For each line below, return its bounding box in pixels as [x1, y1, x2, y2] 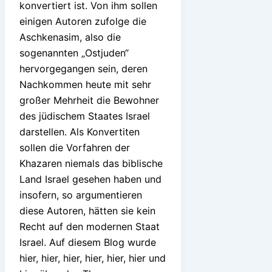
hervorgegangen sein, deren [19, 62, 148, 75]
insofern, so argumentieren [19, 188, 142, 201]
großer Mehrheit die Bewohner [19, 93, 159, 106]
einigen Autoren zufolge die [19, 15, 146, 27]
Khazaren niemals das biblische [19, 157, 163, 169]
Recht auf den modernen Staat [19, 220, 160, 233]
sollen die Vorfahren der [19, 141, 130, 154]
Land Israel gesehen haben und [19, 172, 161, 185]
